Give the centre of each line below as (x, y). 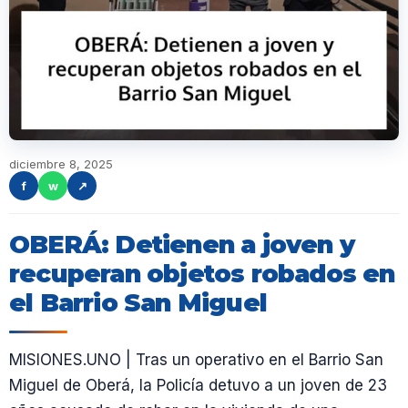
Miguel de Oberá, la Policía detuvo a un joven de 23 (198, 385)
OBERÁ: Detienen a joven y (182, 245)
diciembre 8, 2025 (61, 164)
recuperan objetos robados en (202, 274)
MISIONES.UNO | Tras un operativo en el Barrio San (196, 360)
